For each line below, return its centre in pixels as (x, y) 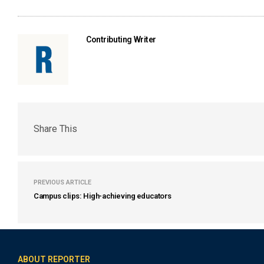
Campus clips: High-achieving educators (103, 196)
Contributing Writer (121, 39)
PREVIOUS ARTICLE (62, 182)
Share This (55, 129)
